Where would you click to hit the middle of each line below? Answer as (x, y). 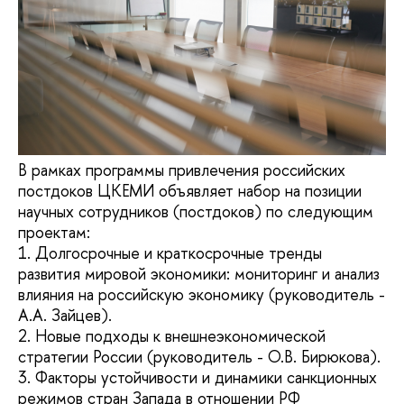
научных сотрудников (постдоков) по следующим (196, 211)
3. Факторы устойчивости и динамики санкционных (197, 377)
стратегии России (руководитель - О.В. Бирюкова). (199, 356)
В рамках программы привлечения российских (182, 170)
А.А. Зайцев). (65, 315)
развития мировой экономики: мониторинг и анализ (199, 273)
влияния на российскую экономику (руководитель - (202, 294)
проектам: (54, 232)
